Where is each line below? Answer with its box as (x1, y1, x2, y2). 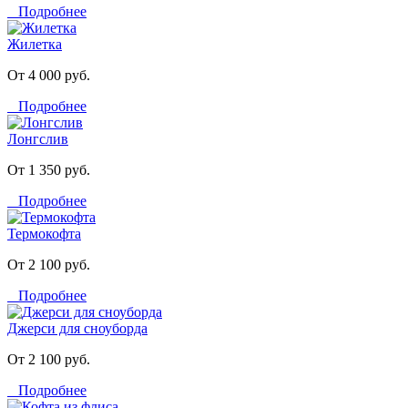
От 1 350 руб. (7, 161, 90, 178)
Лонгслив (7, 130, 68, 147)
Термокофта (7, 225, 81, 241)
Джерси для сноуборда (7, 320, 148, 336)
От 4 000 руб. (7, 66, 90, 83)
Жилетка (7, 36, 62, 52)
